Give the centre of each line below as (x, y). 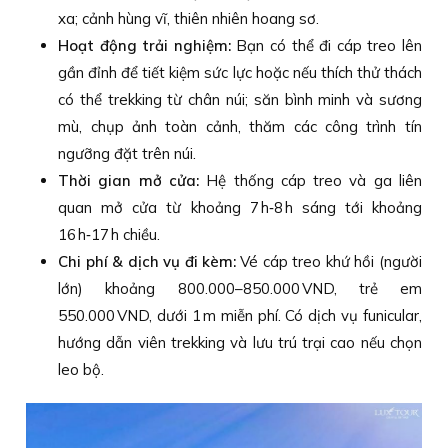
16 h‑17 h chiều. (109, 235)
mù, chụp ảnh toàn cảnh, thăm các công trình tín (240, 127)
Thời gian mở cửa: (128, 181)
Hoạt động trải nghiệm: (144, 46)
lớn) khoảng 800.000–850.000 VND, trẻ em (240, 289)
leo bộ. (81, 370)
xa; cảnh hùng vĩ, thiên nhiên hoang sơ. (189, 19)
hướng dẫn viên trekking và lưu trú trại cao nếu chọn (240, 343)
